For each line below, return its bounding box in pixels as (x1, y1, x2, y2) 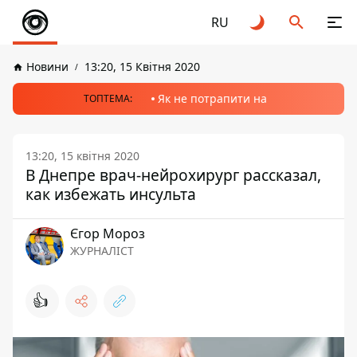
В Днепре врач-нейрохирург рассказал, (25, 164, 321, 186)
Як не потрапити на (158, 91, 267, 106)
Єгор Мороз (70, 225, 145, 242)
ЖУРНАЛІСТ (70, 243, 134, 258)
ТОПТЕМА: (84, 92, 132, 105)
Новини (26, 59, 69, 74)
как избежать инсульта (25, 183, 196, 205)
